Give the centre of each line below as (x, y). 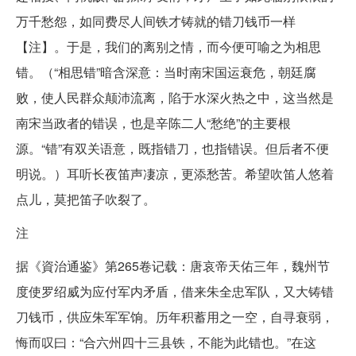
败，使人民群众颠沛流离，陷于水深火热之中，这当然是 (175, 97)
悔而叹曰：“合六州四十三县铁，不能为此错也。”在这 (166, 342)
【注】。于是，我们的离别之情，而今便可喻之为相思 (168, 46)
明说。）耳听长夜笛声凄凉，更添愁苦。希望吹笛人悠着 (175, 174)
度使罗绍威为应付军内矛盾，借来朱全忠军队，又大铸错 (175, 291)
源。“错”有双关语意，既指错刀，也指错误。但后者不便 (172, 148)
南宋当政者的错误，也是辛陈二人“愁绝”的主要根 (153, 123)
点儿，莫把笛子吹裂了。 (86, 199)
